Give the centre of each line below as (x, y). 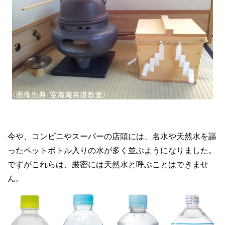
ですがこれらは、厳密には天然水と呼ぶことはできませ (108, 164)
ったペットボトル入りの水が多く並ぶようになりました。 (112, 150)
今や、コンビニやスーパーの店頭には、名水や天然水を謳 (112, 136)
